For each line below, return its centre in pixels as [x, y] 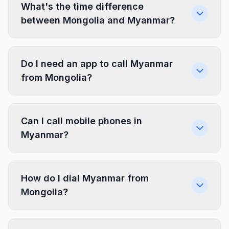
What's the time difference [82, 6]
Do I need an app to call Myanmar [97, 64]
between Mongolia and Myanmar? [98, 20]
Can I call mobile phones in [82, 121]
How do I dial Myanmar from [85, 178]
